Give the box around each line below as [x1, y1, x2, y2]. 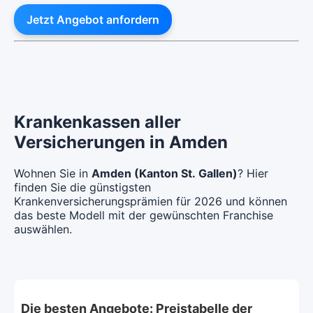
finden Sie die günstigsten [14, 180, 151, 194]
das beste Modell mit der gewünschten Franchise [14, 208, 273, 222]
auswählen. [14, 221, 72, 236]
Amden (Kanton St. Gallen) [92, 166, 238, 180]
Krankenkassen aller [14, 111, 181, 132]
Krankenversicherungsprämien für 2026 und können [14, 194, 287, 208]
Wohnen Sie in [14, 166, 92, 180]
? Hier [238, 166, 268, 180]
